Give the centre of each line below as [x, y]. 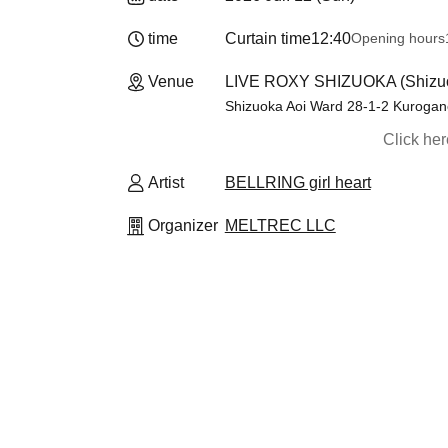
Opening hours [397, 38]
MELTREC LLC [280, 225]
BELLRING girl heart [297, 182]
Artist [166, 182]
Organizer [183, 225]
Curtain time [267, 38]
